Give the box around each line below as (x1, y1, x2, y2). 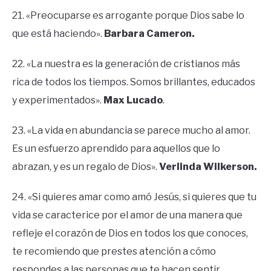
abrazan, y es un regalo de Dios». (12, 161, 159, 173)
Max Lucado (103, 94, 163, 106)
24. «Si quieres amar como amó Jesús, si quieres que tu (12, 191, 256, 203)
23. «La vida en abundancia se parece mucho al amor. (12, 125, 250, 137)
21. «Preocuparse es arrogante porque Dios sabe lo (12, 10, 244, 22)
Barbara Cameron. (104, 28, 195, 40)
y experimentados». (12, 94, 103, 106)
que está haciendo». (12, 28, 104, 40)
